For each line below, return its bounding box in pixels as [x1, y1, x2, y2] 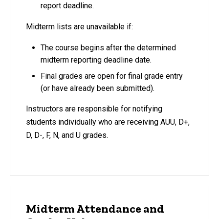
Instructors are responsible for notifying [26, 104, 162, 114]
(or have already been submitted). [41, 83, 154, 93]
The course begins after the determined [41, 43, 176, 52]
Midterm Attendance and [26, 201, 164, 216]
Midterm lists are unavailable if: [26, 22, 133, 31]
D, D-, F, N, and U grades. [26, 131, 108, 140]
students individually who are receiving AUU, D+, [26, 117, 190, 127]
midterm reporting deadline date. [41, 55, 152, 65]
